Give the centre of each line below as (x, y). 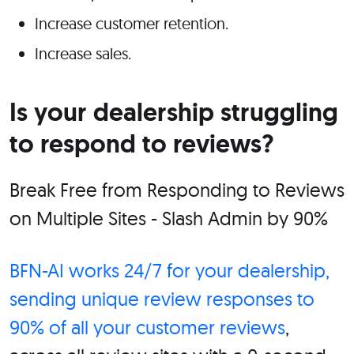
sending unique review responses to (162, 299)
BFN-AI (37, 271)
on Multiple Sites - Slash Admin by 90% (169, 218)
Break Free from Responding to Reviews (177, 190)
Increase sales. (83, 54)
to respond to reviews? (145, 144)
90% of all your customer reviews (147, 328)
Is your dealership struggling (174, 113)
